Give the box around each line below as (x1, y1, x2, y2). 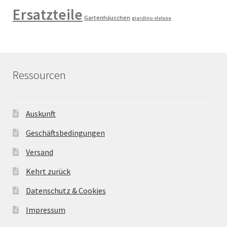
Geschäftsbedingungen (25, 127, 105, 138)
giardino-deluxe (132, 15, 171, 22)
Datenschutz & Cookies (25, 185, 106, 196)
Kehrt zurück (25, 166, 70, 176)
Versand (25, 146, 53, 157)
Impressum (25, 204, 65, 215)
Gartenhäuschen (84, 14, 130, 22)
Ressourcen (13, 68, 66, 83)
